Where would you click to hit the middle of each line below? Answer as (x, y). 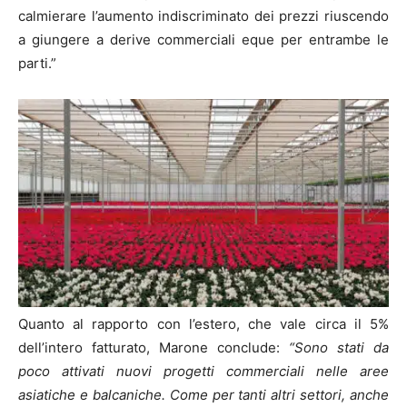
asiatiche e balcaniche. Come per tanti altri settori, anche (203, 395)
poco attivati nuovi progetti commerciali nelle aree (203, 372)
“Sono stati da (339, 348)
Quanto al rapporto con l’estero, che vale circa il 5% (203, 324)
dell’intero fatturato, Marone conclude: (154, 348)
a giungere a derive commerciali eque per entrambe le (203, 39)
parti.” (37, 63)
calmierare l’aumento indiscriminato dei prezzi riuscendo (203, 15)
